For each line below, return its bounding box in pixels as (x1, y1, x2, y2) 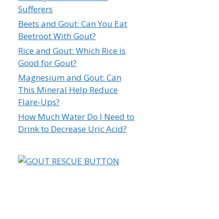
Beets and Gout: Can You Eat (18, 18, 127, 29)
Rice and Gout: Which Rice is (18, 44, 126, 56)
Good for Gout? (18, 57, 77, 68)
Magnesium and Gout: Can (18, 71, 121, 83)
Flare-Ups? (18, 96, 60, 108)
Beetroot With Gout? (18, 30, 96, 42)
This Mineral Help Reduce (18, 84, 118, 95)
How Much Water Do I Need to (18, 110, 134, 122)
